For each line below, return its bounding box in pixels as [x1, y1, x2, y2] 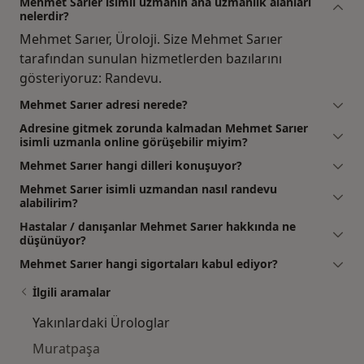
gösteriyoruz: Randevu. [19, 68, 162, 87]
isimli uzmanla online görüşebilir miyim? [19, 133, 248, 149]
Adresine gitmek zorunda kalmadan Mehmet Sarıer [19, 119, 308, 136]
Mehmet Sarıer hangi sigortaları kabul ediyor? [19, 255, 278, 271]
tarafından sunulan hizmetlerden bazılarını [19, 49, 282, 67]
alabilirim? [19, 194, 78, 210]
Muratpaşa [32, 339, 100, 357]
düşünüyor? [19, 232, 86, 248]
